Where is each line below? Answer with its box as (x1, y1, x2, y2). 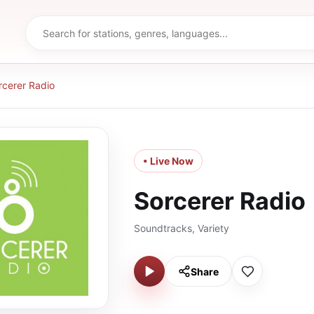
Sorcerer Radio (134, 186, 306, 215)
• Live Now (143, 155, 193, 167)
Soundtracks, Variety (134, 222, 229, 234)
